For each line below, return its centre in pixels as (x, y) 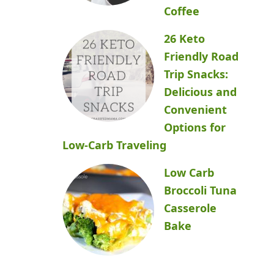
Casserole (190, 208)
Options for (195, 127)
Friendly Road (201, 56)
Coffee (182, 11)
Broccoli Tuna (200, 190)
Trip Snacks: (196, 74)
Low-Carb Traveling (114, 145)
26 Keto (184, 39)
